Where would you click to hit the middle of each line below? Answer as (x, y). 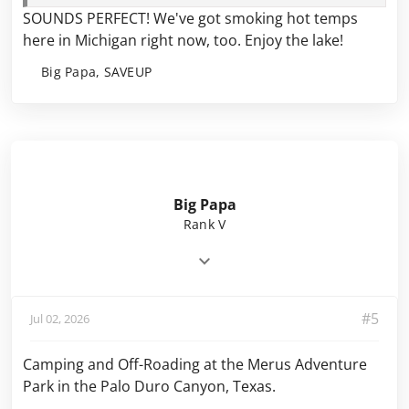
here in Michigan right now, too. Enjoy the (168, 41)
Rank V (204, 225)
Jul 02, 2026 (60, 318)
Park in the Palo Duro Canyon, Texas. (149, 386)
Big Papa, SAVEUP (96, 72)
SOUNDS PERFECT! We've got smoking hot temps (190, 19)
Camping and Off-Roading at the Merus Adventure (195, 364)
